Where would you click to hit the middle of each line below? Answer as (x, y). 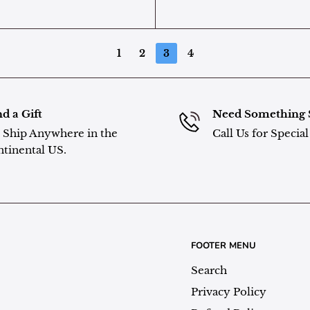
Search (209, 271)
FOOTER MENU (224, 246)
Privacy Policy (229, 292)
